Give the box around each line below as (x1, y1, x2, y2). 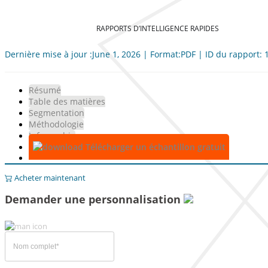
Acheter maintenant (13, 172, 86, 183)
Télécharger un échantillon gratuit (83, 141, 226, 153)
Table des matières (29, 96, 105, 107)
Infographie (29, 130, 75, 141)
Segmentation (29, 107, 84, 118)
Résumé (29, 84, 61, 96)
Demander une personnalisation (5, 192, 184, 206)
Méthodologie (29, 118, 84, 130)
